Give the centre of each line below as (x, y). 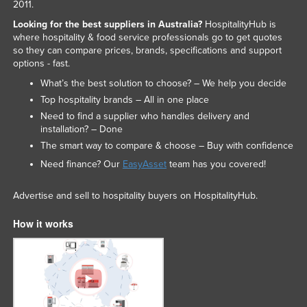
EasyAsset (144, 164)
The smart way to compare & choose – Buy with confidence (167, 146)
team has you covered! (216, 164)
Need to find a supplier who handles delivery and (145, 116)
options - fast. (41, 64)
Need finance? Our (81, 164)
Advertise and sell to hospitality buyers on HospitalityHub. (135, 196)
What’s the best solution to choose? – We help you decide (163, 84)
